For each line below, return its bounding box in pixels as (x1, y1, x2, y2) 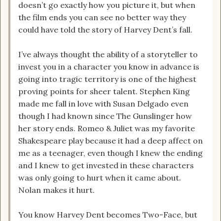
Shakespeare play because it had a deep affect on (18, 136, 203, 146)
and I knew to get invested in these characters (18, 160, 194, 171)
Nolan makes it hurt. (18, 185, 95, 195)
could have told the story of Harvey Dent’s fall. (18, 25, 192, 35)
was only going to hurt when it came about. (18, 173, 181, 183)
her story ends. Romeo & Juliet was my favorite (18, 123, 195, 134)
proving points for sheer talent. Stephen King (18, 86, 190, 97)
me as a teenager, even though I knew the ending (18, 148, 203, 158)
